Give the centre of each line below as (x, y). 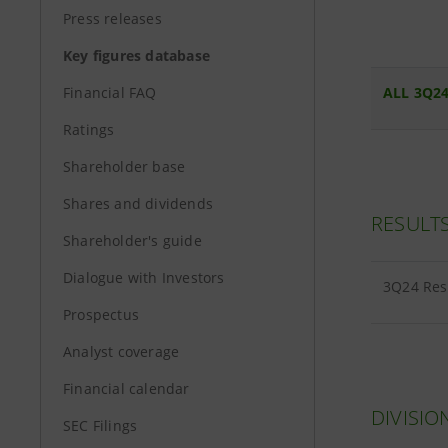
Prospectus (101, 314)
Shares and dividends (138, 203)
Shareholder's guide (132, 240)
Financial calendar (126, 388)
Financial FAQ (110, 92)
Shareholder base (124, 166)
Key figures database (136, 55)
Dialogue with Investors (144, 277)
